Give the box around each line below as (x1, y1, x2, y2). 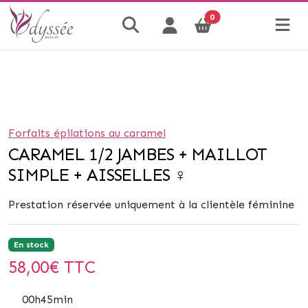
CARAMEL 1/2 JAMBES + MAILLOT (8, 144, 267, 165)
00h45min (22, 293, 73, 306)
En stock (13, 240, 49, 250)
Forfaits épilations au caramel (8, 126, 166, 140)
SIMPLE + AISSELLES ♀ (8, 164, 186, 186)
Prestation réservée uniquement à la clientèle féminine (8, 198, 294, 211)
